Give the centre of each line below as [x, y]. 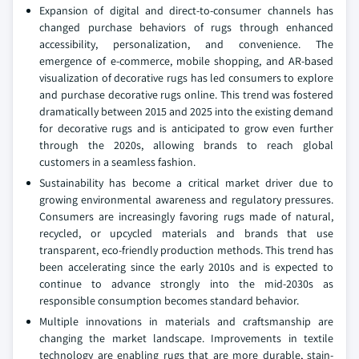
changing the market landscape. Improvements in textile [186, 338]
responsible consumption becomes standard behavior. [169, 301]
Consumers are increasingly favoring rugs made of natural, [186, 216]
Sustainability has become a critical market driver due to [186, 183]
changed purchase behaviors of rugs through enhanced [186, 27]
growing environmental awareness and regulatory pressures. [186, 200]
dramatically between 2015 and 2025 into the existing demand [186, 111]
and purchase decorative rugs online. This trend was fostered [186, 95]
